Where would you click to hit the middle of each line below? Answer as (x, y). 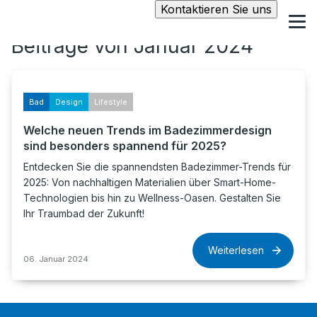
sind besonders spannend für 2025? (125, 146)
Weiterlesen (236, 250)
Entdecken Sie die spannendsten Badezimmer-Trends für (157, 167)
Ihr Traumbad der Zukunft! (84, 213)
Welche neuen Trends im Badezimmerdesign (148, 130)
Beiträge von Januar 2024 (132, 46)
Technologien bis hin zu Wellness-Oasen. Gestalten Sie (152, 198)
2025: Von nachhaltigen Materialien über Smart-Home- (150, 182)
